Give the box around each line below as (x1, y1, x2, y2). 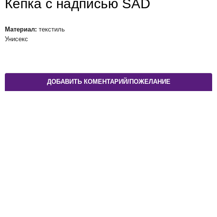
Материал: (5, 25, 37, 33)
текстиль (37, 25, 65, 33)
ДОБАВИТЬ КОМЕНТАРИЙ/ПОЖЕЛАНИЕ (46, 78, 170, 86)
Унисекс (5, 35, 28, 43)
